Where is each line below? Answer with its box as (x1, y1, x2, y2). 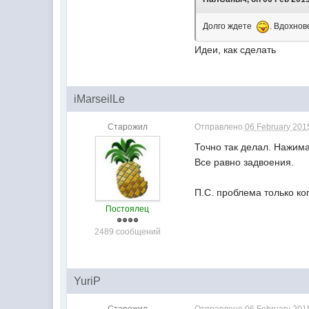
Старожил (107, 122, 148, 132)
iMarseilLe (74, 93, 126, 106)
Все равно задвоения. (195, 157, 295, 168)
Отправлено (195, 122, 246, 132)
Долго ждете (203, 21, 257, 32)
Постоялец (106, 204, 150, 215)
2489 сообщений (94, 227, 161, 237)
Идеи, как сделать (195, 44, 277, 56)
